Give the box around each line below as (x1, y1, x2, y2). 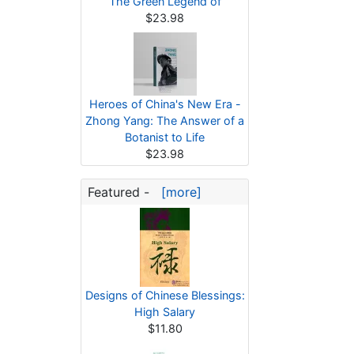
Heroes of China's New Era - (88, 97, 241, 111)
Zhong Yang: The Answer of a (85, 114, 244, 127)
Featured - (88, 184, 153, 200)
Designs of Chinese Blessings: (85, 288, 245, 302)
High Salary (134, 305, 195, 318)
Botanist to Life (125, 130, 205, 144)
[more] (153, 184, 201, 200)
